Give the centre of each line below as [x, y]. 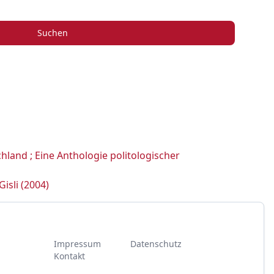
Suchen [53, 33]
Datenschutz [156, 244]
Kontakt [69, 256]
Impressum [77, 244]
